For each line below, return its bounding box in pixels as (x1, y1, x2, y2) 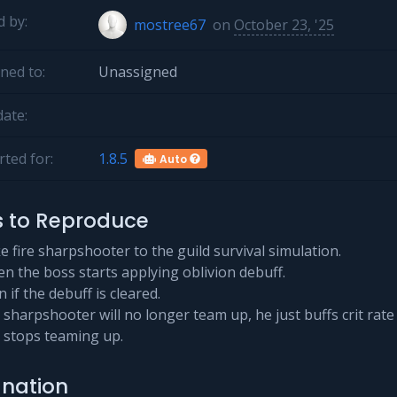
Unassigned (98, 62, 177, 82)
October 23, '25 (234, 15, 334, 35)
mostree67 (134, 15, 206, 35)
